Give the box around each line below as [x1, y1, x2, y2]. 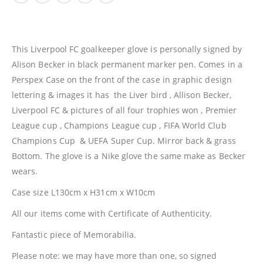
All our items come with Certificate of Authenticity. [12, 208, 212, 220]
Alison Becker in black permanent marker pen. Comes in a [12, 59, 242, 70]
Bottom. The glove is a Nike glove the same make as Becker [12, 150, 245, 162]
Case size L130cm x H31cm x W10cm [12, 187, 156, 198]
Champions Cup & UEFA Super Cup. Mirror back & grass [12, 135, 236, 147]
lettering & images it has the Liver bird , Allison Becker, [12, 89, 232, 101]
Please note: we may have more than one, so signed [12, 250, 217, 262]
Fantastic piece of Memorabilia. [12, 229, 137, 241]
